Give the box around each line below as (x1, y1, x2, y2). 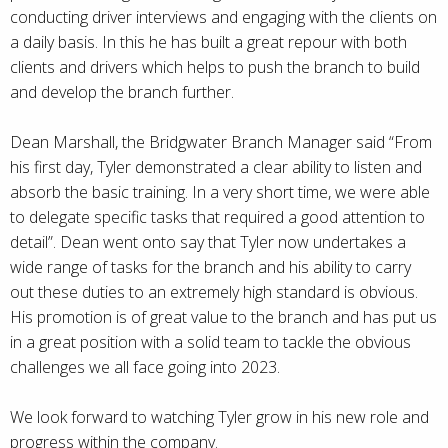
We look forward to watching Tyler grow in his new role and (10, 406, 429, 429)
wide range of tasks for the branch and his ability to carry (10, 256, 411, 279)
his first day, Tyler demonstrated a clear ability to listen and (10, 156, 422, 179)
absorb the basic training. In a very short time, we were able (10, 181, 430, 204)
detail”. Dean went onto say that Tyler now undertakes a (10, 231, 406, 254)
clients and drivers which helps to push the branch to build (10, 56, 420, 79)
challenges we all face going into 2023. (10, 356, 280, 379)
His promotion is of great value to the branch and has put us (10, 306, 437, 329)
